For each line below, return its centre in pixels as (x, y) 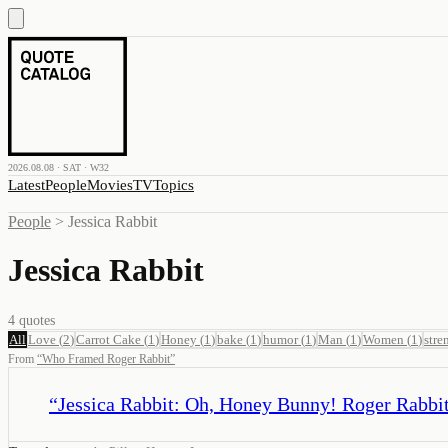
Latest (26, 185)
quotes (35, 320)
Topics (173, 185)
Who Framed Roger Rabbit (106, 358)
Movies (110, 185)
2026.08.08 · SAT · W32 (58, 167)
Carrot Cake (108, 339)
